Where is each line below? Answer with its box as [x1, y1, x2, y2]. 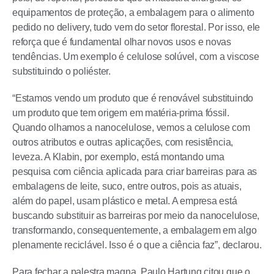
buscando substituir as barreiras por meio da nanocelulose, [12, 210, 260, 221]
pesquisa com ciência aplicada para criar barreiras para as [12, 166, 257, 177]
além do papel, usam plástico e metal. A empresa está [12, 196, 237, 207]
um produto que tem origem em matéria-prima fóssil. [12, 108, 230, 119]
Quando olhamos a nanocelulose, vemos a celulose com [12, 122, 250, 133]
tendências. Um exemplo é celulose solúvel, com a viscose [12, 51, 259, 62]
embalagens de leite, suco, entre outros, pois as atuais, [12, 181, 242, 192]
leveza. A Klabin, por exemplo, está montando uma [12, 152, 224, 163]
